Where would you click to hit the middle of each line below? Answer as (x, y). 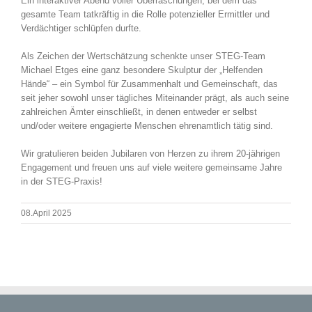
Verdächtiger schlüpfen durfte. (81, 29)
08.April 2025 (46, 213)
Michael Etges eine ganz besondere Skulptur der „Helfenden (142, 70)
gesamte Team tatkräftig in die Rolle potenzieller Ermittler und (145, 15)
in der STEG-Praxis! (62, 182)
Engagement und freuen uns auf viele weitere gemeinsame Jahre (151, 168)
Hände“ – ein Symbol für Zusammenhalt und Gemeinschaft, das (149, 84)
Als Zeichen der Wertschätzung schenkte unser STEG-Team (143, 56)
